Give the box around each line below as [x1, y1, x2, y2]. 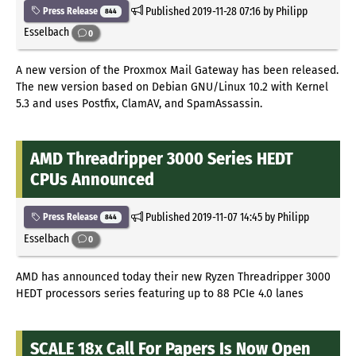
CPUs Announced [30, 168, 154, 191]
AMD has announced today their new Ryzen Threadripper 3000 [16, 270, 331, 284]
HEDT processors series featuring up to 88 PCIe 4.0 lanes [16, 287, 304, 301]
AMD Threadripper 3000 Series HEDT [30, 148, 293, 170]
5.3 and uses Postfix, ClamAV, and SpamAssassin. [16, 97, 262, 111]
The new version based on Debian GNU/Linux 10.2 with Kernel [16, 80, 328, 95]
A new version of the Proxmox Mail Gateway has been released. [16, 64, 339, 78]
